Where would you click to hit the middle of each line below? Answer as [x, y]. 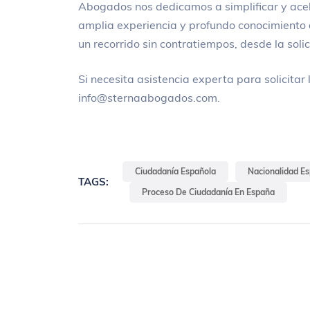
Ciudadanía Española [176, 172]
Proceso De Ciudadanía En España [209, 192]
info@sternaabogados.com [148, 98]
